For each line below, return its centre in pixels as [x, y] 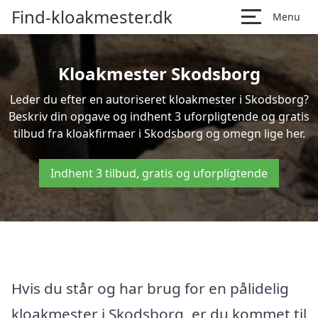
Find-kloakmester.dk [92, 17]
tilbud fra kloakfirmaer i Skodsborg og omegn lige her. [159, 133]
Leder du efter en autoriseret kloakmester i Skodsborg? [159, 99]
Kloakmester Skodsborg [159, 73]
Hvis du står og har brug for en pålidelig [150, 288]
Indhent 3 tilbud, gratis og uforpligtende [159, 173]
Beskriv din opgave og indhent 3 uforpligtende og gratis [159, 116]
